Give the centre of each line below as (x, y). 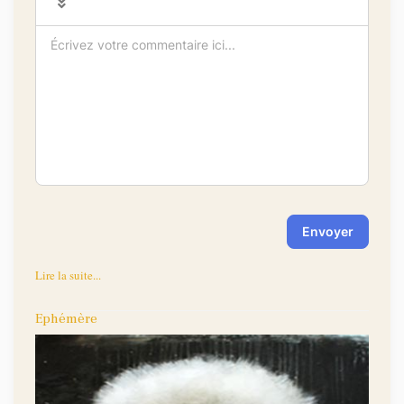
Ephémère (66, 319)
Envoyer (328, 232)
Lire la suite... (68, 275)
